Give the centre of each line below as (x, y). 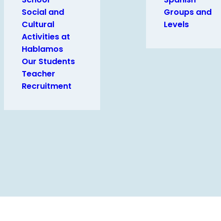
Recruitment (47, 86)
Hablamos (42, 49)
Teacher (38, 74)
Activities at (46, 37)
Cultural (38, 24)
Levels (176, 24)
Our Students (48, 61)
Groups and (188, 12)
